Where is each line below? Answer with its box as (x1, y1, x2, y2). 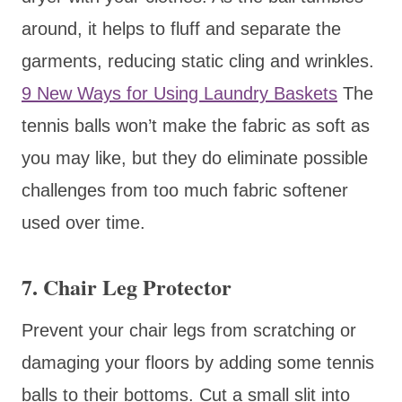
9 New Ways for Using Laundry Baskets (22, 83, 337, 103)
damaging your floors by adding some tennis (22, 352, 374, 372)
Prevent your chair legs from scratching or (22, 319, 356, 340)
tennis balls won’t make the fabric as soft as (22, 115, 370, 135)
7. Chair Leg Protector (22, 270, 232, 302)
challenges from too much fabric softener (22, 179, 348, 200)
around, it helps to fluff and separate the (22, 18, 341, 39)
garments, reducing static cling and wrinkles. (22, 50, 374, 71)
